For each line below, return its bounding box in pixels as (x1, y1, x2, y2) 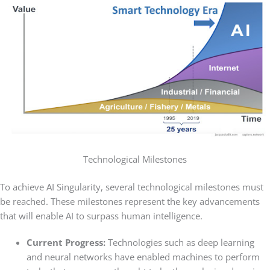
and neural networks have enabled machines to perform (26, 251, 260, 263)
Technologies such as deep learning (107, 236, 254, 249)
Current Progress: (26, 236, 108, 249)
